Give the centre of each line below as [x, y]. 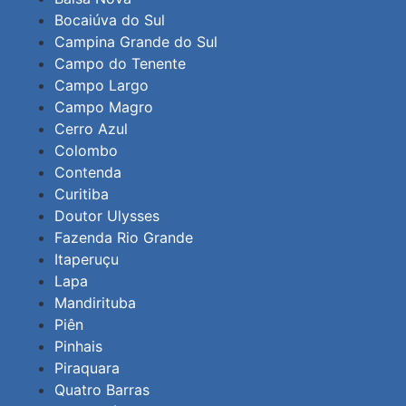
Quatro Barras [102, 389]
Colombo [86, 150]
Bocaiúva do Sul [110, 19]
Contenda [88, 172]
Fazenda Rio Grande [124, 237]
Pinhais [78, 346]
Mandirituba [95, 302]
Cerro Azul [91, 128]
